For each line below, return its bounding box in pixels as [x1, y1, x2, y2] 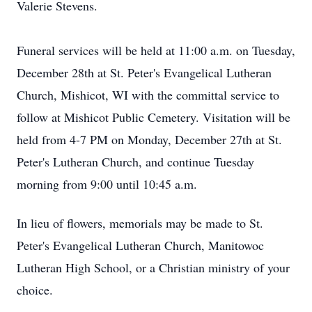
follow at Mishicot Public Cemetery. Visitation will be [17, 109, 290, 125]
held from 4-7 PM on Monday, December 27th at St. [17, 131, 282, 148]
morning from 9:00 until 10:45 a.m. [17, 175, 197, 192]
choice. [17, 281, 53, 298]
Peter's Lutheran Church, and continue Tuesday [17, 153, 254, 170]
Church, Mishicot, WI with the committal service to [17, 86, 279, 103]
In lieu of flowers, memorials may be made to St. [17, 214, 263, 231]
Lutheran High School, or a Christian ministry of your [17, 259, 290, 276]
